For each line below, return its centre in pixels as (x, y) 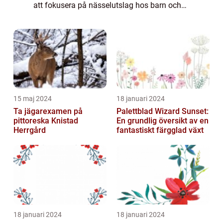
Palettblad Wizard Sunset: (163, 111)
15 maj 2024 (33, 99)
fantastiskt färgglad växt (160, 130)
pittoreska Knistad (46, 121)
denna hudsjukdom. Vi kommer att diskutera (111, 30)
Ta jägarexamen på (48, 111)
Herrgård (30, 130)
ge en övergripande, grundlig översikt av (103, 18)
